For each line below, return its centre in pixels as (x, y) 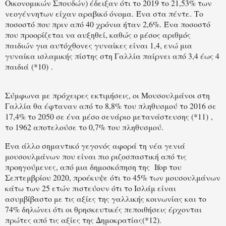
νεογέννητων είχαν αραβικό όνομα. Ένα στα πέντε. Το (104, 13)
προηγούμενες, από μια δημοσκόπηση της (78, 167)
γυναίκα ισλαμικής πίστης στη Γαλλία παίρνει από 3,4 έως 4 (112, 55)
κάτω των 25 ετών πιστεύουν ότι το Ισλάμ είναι (91, 188)
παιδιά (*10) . (29, 66)
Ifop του (168, 167)
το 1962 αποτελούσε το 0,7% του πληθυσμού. (84, 127)
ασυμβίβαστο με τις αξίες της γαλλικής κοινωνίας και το (106, 199)
